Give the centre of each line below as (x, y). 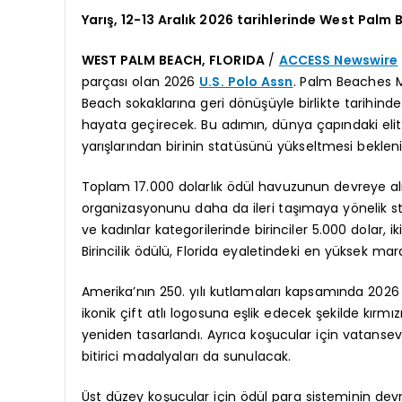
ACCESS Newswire (338, 61)
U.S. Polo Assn (246, 82)
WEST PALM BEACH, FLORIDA (175, 61)
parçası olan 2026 (140, 82)
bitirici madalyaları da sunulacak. (186, 357)
